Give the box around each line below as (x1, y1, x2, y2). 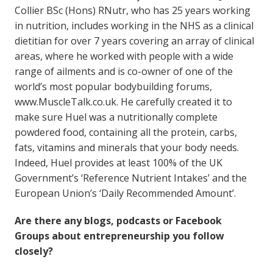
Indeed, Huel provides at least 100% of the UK (14, 155, 222, 169)
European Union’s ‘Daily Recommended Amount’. (14, 186, 236, 200)
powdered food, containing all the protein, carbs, (14, 125, 237, 139)
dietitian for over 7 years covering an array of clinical (14, 34, 254, 48)
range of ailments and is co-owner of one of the (14, 64, 233, 78)
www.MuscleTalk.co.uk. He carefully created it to (14, 94, 232, 108)
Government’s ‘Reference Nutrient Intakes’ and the (14, 171, 247, 185)
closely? (14, 244, 53, 258)
